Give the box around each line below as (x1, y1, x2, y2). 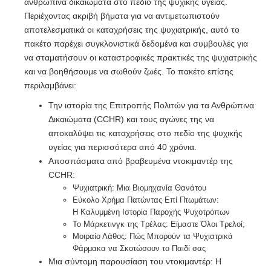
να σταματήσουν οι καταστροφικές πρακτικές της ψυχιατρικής (24, 53, 257, 62)
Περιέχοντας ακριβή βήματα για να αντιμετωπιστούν (24, 11, 220, 21)
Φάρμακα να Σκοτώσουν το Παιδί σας (73, 244, 206, 253)
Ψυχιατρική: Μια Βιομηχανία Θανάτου (73, 183, 206, 192)
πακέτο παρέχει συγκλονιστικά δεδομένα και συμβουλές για (24, 39, 248, 48)
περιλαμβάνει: (24, 80, 76, 90)
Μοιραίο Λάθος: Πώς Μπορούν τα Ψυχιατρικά (73, 232, 233, 241)
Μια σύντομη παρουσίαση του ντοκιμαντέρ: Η (48, 256, 221, 266)
